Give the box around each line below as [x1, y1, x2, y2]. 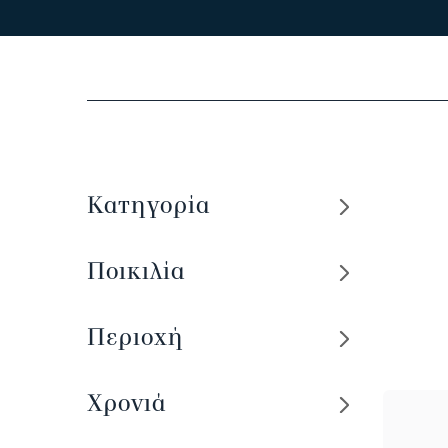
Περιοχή [87, 322, 184, 352]
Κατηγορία [87, 190, 210, 220]
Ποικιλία [87, 256, 185, 286]
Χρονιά [87, 388, 166, 418]
